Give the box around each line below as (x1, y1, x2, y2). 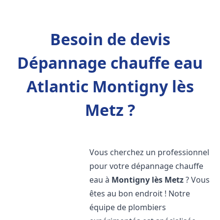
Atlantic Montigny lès (26, 76, 194, 97)
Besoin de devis (50, 28, 170, 50)
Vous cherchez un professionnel (89, 147, 210, 158)
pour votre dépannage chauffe (89, 161, 204, 171)
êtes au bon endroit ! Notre (89, 188, 191, 199)
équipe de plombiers (89, 202, 166, 213)
